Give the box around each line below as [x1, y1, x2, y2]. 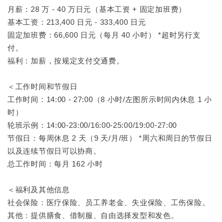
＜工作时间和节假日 [7, 82, 78, 91]
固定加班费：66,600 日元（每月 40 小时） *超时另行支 [7, 30, 201, 39]
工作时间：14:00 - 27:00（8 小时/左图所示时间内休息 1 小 [7, 95, 212, 104]
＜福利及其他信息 [7, 185, 70, 194]
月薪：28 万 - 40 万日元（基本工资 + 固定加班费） [7, 4, 186, 13]
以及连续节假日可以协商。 [7, 146, 101, 155]
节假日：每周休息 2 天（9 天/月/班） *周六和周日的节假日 [7, 133, 213, 142]
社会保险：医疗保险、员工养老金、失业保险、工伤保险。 [7, 198, 210, 207]
